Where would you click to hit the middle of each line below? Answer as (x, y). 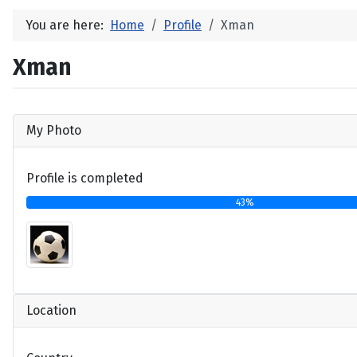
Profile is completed (85, 178)
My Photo (54, 130)
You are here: (68, 25)
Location (51, 311)
